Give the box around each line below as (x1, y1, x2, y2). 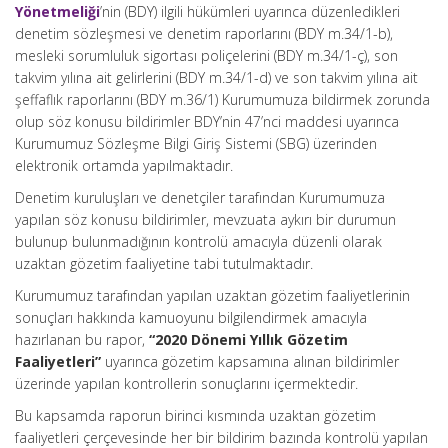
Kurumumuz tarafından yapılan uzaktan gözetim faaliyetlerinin (15, 286, 410, 305)
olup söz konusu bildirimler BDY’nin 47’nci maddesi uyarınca (15, 112, 399, 131)
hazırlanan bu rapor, (15, 330, 149, 349)
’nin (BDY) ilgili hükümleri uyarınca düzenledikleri (100, 2, 400, 21)
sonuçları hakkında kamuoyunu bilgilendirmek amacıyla (15, 308, 367, 327)
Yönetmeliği (15, 2, 100, 21)
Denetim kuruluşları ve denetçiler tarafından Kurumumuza (15, 188, 385, 207)
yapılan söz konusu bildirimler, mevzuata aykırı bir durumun (15, 210, 396, 229)
